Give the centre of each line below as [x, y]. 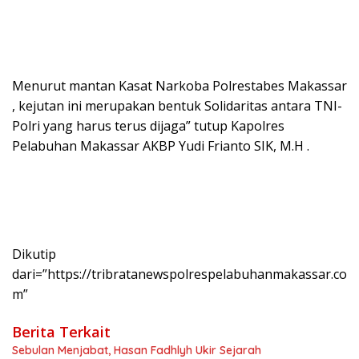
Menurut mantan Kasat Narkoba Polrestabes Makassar [179, 86]
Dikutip [34, 254]
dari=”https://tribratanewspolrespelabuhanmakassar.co [179, 274]
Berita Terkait [61, 332]
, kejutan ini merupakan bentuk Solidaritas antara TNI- [177, 106]
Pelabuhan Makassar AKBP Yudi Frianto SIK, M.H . [161, 146]
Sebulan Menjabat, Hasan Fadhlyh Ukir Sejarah [137, 350]
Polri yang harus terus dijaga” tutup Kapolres [148, 126]
